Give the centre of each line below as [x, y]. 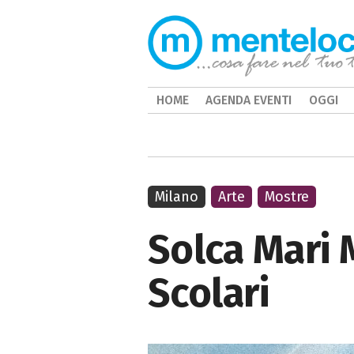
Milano [177, 197]
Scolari [209, 293]
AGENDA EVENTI [249, 100]
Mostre [287, 197]
